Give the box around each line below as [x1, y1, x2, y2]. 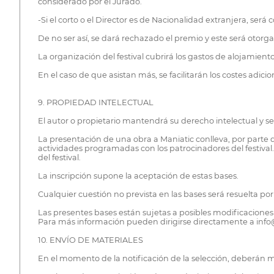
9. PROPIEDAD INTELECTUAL [37, 97, 154, 107]
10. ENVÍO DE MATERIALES [37, 235, 143, 245]
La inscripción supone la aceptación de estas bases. [37, 171, 239, 180]
